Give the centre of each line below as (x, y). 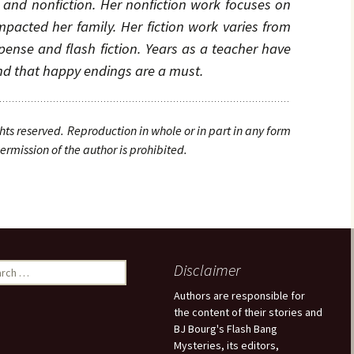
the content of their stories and (248, 312)
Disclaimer (207, 270)
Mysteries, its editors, (226, 345)
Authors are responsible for (239, 296)
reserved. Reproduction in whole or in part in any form (153, 130)
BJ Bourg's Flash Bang (226, 329)
